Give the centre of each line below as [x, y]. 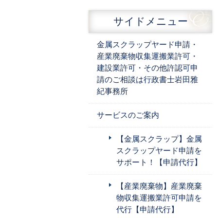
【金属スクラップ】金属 [159, 139]
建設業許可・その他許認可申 [147, 68]
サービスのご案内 [128, 115]
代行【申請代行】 [147, 209]
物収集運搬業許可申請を [159, 198]
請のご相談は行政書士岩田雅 [147, 79]
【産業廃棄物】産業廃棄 [159, 186]
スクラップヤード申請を [159, 150]
